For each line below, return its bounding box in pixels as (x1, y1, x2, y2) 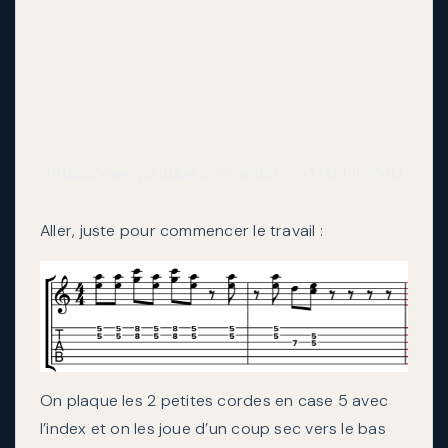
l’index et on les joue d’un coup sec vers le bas (40, 418, 386, 439)
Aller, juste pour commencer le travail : (40, 220, 323, 241)
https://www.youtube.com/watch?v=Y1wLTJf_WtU (46, 162, 402, 183)
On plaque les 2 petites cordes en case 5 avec (40, 390, 389, 411)
